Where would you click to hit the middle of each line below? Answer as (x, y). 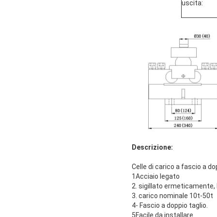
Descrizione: (152, 147)
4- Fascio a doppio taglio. (170, 206)
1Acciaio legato (156, 177)
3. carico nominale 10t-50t (172, 196)
